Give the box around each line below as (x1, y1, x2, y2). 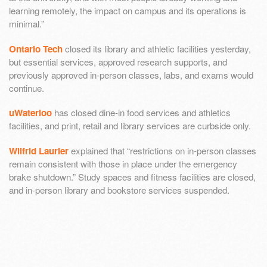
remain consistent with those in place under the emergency (9, 157, 237, 170)
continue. (9, 81, 44, 94)
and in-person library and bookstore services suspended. (9, 184, 229, 197)
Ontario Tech (9, 42, 63, 55)
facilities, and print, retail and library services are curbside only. (9, 119, 251, 132)
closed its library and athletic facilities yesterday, (63, 42, 251, 55)
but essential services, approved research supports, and (9, 55, 227, 68)
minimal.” (9, 17, 44, 30)
